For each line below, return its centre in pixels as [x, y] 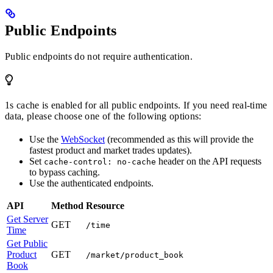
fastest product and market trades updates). [111, 151]
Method [67, 206]
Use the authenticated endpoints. [91, 183]
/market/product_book [135, 255]
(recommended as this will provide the [179, 140]
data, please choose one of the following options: [103, 116]
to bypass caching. [65, 172]
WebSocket [83, 140]
